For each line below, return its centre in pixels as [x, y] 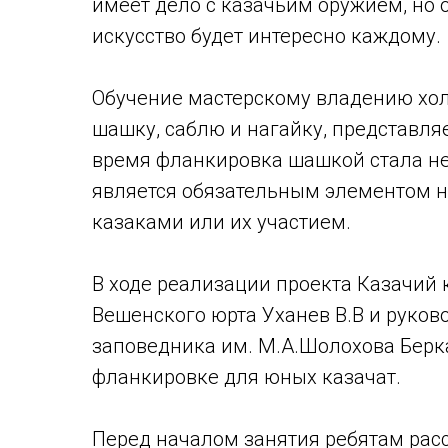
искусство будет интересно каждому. [266, 36]
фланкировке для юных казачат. [246, 377]
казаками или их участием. [221, 222]
